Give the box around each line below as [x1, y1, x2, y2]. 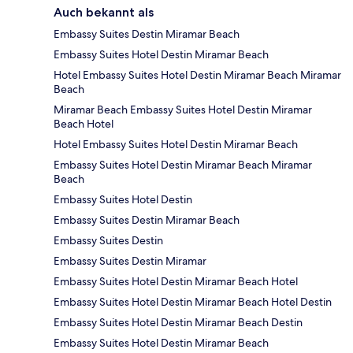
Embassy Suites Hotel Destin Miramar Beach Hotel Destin [54, 295, 332, 310]
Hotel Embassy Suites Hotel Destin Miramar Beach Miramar [54, 68, 341, 83]
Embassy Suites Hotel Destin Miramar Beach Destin [54, 315, 303, 330]
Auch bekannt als [54, 5, 154, 20]
